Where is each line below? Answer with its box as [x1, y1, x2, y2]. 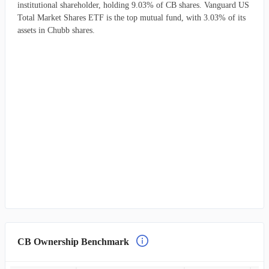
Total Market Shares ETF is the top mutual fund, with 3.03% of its [17, 13, 246, 22]
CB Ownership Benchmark [17, 237, 129, 247]
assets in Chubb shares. [17, 26, 95, 35]
